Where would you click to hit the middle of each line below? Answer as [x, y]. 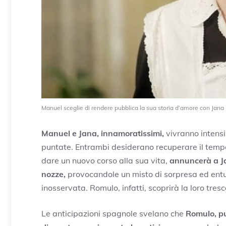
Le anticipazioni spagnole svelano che [112, 213]
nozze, [53, 174]
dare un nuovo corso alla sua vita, [105, 160]
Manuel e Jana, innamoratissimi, [103, 133]
